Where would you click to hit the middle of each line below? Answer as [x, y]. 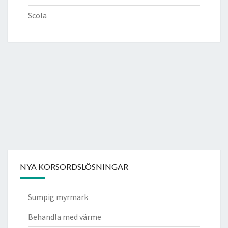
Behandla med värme [65, 217]
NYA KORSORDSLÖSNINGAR [74, 166]
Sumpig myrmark [58, 197]
